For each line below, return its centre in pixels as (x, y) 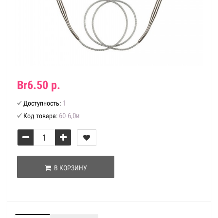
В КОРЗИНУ (69, 168)
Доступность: (42, 103)
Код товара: (40, 116)
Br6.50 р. (39, 85)
